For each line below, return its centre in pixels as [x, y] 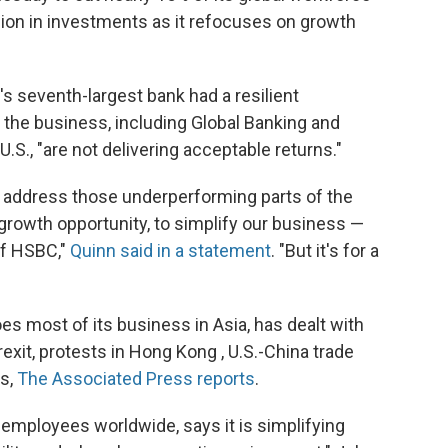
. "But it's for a [325, 250]
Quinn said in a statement [170, 250]
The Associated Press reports [136, 378]
